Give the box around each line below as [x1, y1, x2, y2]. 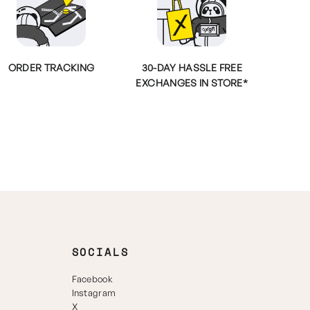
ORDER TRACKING [8, 62, 95, 73]
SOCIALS [71, 245, 130, 259]
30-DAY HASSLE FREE [141, 62, 242, 73]
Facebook [71, 273, 113, 284]
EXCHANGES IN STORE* [136, 77, 248, 89]
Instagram [71, 287, 116, 298]
